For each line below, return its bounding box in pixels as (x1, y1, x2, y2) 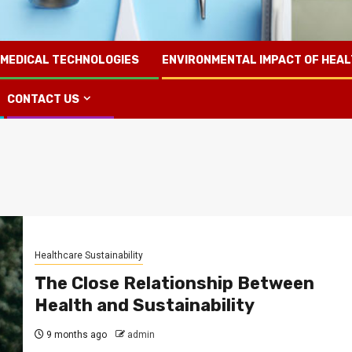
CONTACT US (7, 92, 79, 106)
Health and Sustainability (34, 295, 255, 317)
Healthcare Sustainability (34, 250, 143, 262)
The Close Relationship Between (34, 273, 314, 295)
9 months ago (43, 329, 107, 341)
